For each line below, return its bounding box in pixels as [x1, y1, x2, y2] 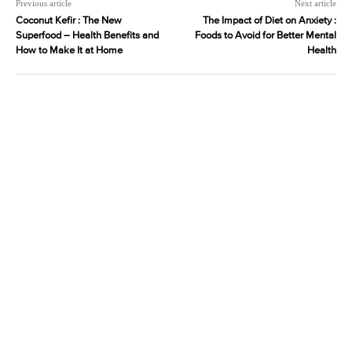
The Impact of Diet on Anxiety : [202, 16, 336, 27]
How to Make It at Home [16, 46, 123, 57]
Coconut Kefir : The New [16, 16, 122, 27]
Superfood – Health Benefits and [16, 31, 159, 42]
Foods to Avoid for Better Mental [194, 31, 336, 42]
